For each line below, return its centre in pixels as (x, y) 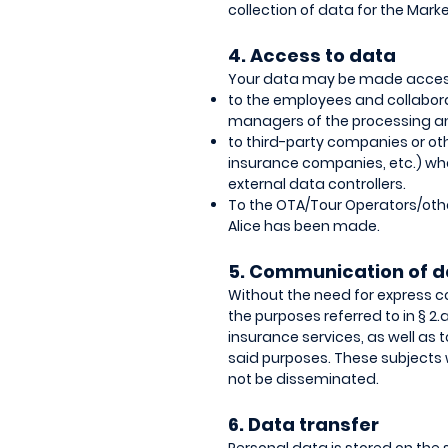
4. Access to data (312, 55)
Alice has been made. (304, 226)
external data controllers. (317, 184)
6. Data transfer (303, 424)
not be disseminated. (303, 379)
